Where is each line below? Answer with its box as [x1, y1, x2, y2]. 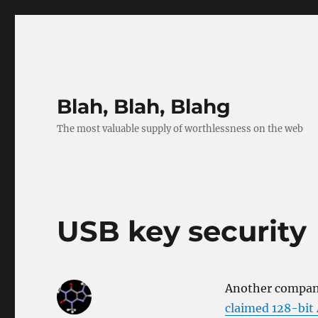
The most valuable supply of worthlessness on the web [57, 123, 304, 135]
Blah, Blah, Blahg [57, 94, 231, 119]
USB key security [57, 214, 307, 248]
